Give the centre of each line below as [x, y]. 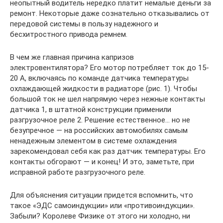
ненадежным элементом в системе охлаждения [93, 141]
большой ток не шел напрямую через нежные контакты [108, 99]
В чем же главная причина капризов [72, 57]
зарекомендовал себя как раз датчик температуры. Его [108, 152]
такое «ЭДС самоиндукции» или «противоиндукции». [102, 206]
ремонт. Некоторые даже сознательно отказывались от [110, 14]
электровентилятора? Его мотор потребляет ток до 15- [110, 68]
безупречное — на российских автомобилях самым [99, 131]
